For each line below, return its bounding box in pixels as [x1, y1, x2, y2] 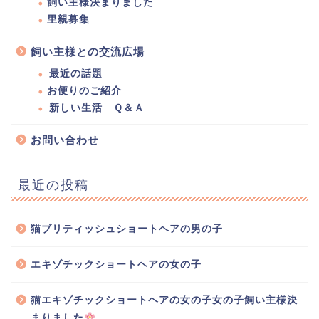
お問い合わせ [31, 133, 99, 146]
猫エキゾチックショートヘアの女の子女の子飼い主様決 [31, 294, 298, 305]
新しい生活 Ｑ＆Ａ [49, 102, 145, 113]
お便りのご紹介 [47, 85, 122, 96]
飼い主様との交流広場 [31, 45, 145, 58]
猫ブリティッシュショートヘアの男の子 [31, 223, 223, 234]
